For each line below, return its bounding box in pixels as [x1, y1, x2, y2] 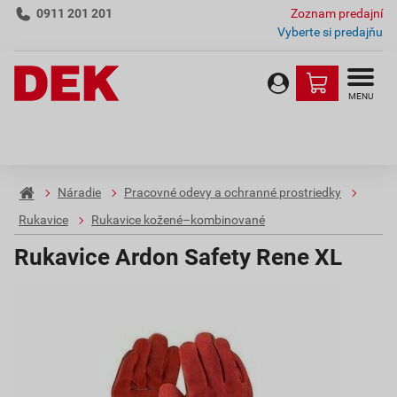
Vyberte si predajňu [277, 25, 383, 39]
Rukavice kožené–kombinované [91, 213, 265, 228]
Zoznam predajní [291, 6, 383, 20]
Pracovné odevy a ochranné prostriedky [124, 185, 341, 200]
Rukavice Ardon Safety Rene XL [14, 244, 342, 270]
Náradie [58, 185, 101, 200]
